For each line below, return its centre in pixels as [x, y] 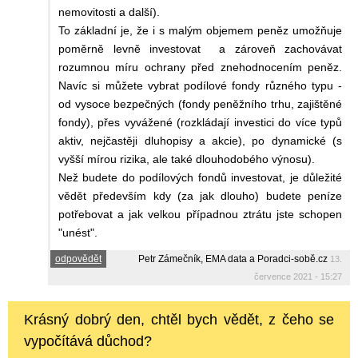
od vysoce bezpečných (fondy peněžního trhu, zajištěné [200, 104]
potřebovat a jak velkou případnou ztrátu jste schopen [200, 215]
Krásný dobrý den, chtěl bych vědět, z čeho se [179, 320]
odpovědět [78, 259]
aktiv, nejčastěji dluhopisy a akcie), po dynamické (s [200, 141]
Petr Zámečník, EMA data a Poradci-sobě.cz [233, 259]
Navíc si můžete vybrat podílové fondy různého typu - [200, 86]
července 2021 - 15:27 [298, 277]
